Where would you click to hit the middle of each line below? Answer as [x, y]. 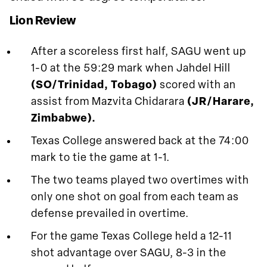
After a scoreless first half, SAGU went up [139, 52]
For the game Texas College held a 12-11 [131, 237]
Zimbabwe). [63, 119]
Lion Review [43, 21]
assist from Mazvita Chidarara [109, 102]
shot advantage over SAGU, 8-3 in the [129, 253]
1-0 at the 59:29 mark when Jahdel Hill [131, 69]
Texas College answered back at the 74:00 [140, 141]
